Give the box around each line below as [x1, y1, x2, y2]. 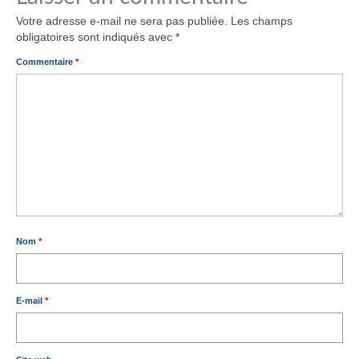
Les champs [231, 14, 292, 28]
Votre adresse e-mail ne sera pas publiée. [16, 14, 228, 28]
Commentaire [16, 57, 75, 67]
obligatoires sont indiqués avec [16, 30, 175, 44]
